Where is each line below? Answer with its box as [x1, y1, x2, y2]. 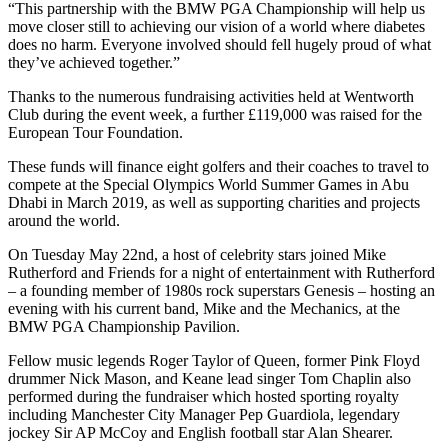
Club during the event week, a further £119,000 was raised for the [8, 105, 422, 123]
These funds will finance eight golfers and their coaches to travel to [8, 157, 429, 175]
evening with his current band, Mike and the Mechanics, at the [8, 299, 400, 317]
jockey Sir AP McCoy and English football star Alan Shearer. [8, 423, 393, 441]
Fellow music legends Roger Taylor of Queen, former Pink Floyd [8, 351, 420, 369]
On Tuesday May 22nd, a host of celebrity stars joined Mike [8, 245, 386, 263]
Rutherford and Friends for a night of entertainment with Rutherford [8, 263, 435, 281]
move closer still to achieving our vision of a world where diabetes [8, 17, 425, 35]
